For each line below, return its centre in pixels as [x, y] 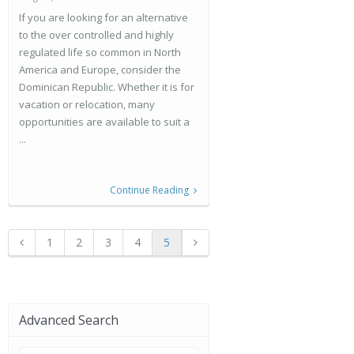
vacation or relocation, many [87, 104]
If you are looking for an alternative [104, 17]
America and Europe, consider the [100, 70]
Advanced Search [69, 320]
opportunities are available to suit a [104, 122]
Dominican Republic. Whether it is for [107, 87]
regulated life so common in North [100, 52]
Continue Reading [149, 190]
